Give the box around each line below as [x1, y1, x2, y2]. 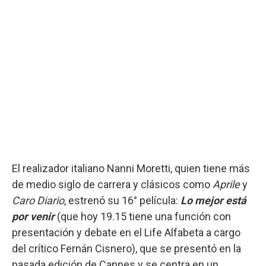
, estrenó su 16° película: [64, 194, 180, 207]
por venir [12, 210, 55, 223]
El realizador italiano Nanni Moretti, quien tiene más [12, 161, 250, 175]
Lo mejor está [180, 194, 246, 207]
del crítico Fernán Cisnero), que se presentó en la [12, 242, 241, 255]
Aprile [213, 178, 240, 191]
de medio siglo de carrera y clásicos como [12, 178, 213, 191]
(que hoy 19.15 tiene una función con [55, 210, 231, 223]
